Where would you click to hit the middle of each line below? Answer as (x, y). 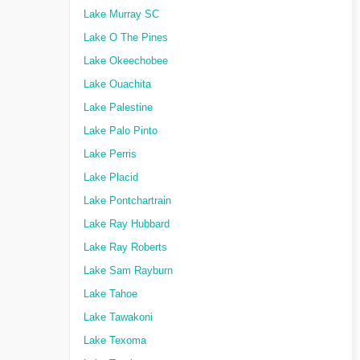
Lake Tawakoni (118, 317)
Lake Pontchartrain (127, 201)
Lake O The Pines (126, 38)
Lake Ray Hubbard (127, 224)
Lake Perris (110, 154)
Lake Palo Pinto (121, 131)
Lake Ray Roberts (125, 247)
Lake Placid (111, 178)
